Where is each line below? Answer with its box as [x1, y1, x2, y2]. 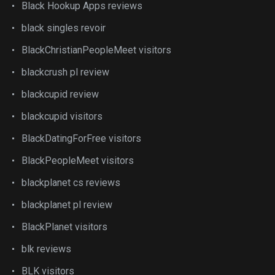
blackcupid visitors [21, 110, 103, 122]
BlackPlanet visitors [21, 221, 107, 233]
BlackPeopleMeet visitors [21, 155, 134, 166]
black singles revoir [21, 22, 106, 34]
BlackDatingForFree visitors [21, 133, 141, 144]
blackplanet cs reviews [21, 177, 120, 188]
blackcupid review [21, 88, 99, 100]
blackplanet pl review [21, 199, 112, 211]
